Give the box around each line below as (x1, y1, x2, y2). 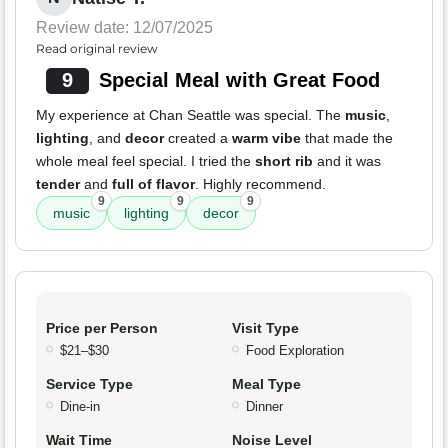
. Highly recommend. (195, 176, 326, 193)
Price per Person (46, 320, 158, 337)
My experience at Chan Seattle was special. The (36, 107, 345, 124)
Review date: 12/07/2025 (36, 19, 213, 37)
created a (164, 130, 232, 147)
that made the (301, 130, 393, 147)
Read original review (36, 41, 158, 57)
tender (36, 176, 80, 193)
